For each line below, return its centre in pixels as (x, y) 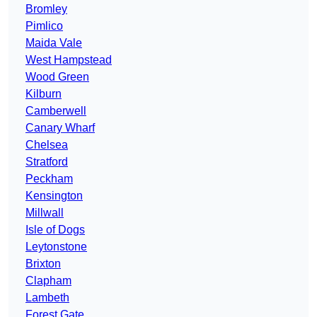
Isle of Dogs (55, 230)
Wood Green (57, 77)
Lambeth (47, 298)
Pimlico (44, 26)
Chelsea (47, 145)
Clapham (48, 281)
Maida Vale (54, 43)
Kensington (54, 196)
